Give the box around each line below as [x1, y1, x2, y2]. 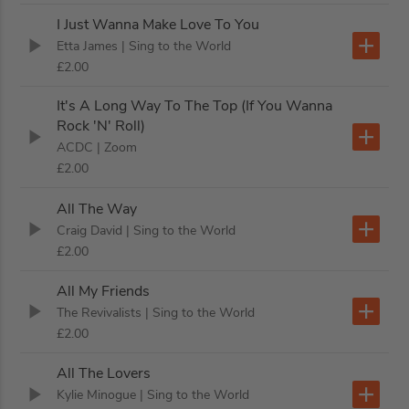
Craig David [57, 221, 123, 239]
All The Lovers [57, 363, 152, 384]
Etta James [57, 37, 119, 56]
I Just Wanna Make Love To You [57, 14, 260, 35]
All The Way [57, 198, 138, 219]
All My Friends [57, 280, 151, 301]
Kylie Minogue [57, 386, 137, 404]
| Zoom [97, 139, 138, 157]
